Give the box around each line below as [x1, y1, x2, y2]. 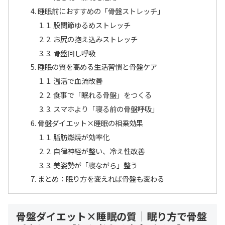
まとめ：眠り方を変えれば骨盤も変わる [37, 173, 164, 184]
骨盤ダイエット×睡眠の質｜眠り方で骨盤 [16, 209, 207, 224]
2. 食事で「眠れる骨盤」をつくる [46, 89, 152, 100]
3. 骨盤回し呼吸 [46, 47, 95, 58]
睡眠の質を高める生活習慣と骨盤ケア [37, 61, 157, 72]
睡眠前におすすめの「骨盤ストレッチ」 [37, 5, 164, 16]
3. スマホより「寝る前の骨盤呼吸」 [46, 103, 159, 115]
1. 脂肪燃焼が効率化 [46, 131, 109, 142]
